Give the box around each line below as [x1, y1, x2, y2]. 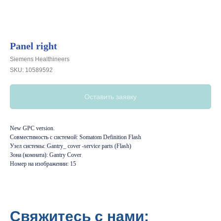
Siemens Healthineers [10, 56, 70, 63]
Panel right [10, 40, 57, 51]
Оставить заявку [84, 93, 137, 101]
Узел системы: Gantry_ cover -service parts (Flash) [10, 143, 131, 149]
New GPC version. [10, 125, 55, 132]
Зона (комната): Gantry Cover [10, 151, 81, 158]
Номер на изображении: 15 [10, 160, 76, 167]
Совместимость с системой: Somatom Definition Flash [10, 134, 141, 141]
